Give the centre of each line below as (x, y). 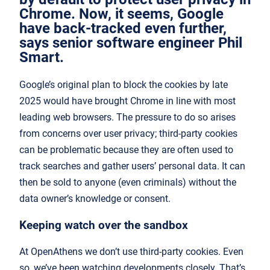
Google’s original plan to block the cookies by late (124, 84)
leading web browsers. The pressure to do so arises (127, 117)
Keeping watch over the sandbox (105, 225)
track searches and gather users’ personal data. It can (132, 166)
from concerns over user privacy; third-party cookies (128, 133)
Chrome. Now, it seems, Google (121, 14)
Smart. (42, 57)
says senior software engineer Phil (131, 42)
